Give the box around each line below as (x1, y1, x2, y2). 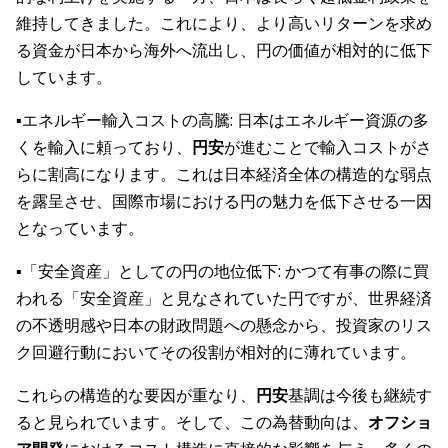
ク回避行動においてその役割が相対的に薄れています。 (16, 341, 416, 364)
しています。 (16, 66, 112, 89)
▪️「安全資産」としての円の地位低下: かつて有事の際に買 (16, 260, 429, 283)
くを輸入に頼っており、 (16, 136, 192, 159)
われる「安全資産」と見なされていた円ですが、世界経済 (16, 287, 432, 310)
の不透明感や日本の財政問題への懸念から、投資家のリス (16, 314, 432, 337)
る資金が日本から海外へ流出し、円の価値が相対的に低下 (16, 39, 432, 62)
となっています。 (16, 217, 144, 240)
